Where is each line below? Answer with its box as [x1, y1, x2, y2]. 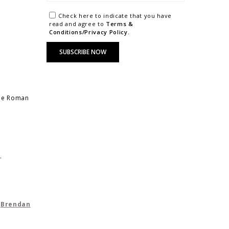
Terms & [106, 19, 133, 28]
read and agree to [49, 19, 106, 28]
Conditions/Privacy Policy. [49, 28, 130, 36]
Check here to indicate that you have [58, 11, 172, 19]
